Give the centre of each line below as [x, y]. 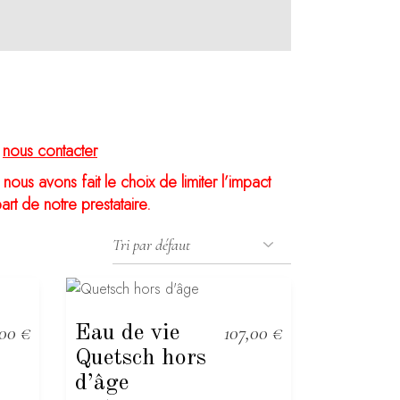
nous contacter [50, 150]
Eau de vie [127, 333]
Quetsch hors [140, 358]
